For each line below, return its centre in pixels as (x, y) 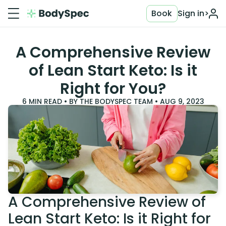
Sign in (191, 13)
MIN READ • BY (53, 101)
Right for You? (113, 89)
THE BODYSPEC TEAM (116, 101)
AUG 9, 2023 (182, 101)
